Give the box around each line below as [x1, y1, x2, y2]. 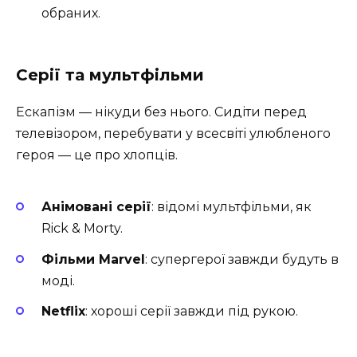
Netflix [41, 303, 85, 319]
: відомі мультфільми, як [151, 199, 312, 215]
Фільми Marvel [41, 251, 145, 267]
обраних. [41, 5, 100, 21]
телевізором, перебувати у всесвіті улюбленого [16, 125, 331, 141]
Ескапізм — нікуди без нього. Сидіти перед [16, 104, 307, 120]
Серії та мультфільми [16, 65, 204, 84]
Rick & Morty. [41, 221, 123, 237]
